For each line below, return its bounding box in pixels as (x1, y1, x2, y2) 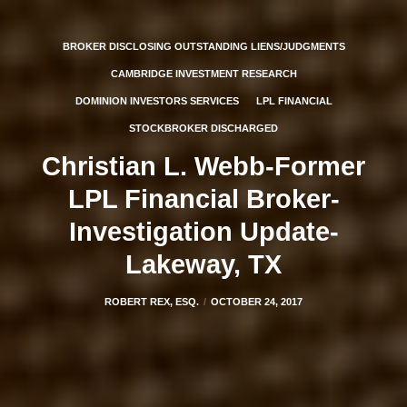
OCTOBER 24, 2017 (211, 296, 303, 307)
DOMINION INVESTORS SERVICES (74, 95, 239, 106)
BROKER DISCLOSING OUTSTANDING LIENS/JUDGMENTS (62, 41, 345, 52)
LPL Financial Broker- (67, 184, 340, 213)
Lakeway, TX (125, 250, 282, 279)
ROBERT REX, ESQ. (104, 296, 199, 307)
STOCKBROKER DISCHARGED (129, 123, 278, 134)
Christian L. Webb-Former (42, 152, 365, 181)
